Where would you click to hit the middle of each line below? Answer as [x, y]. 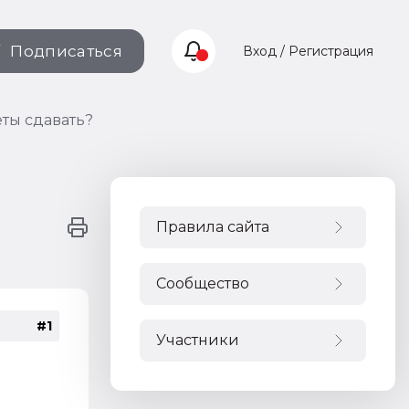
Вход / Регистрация [308, 51]
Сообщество [203, 283]
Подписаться [66, 51]
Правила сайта [213, 227]
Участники [198, 340]
